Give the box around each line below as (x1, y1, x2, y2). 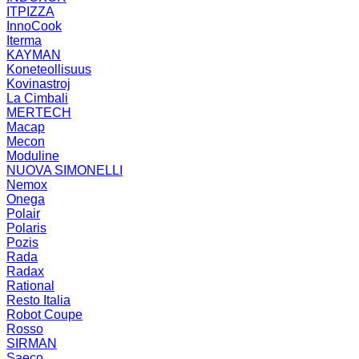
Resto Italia (6, 292, 71, 307)
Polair (6, 206, 40, 220)
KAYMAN (6, 47, 61, 62)
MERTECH (6, 105, 71, 119)
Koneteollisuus (6, 62, 91, 76)
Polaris (6, 220, 46, 235)
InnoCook (6, 18, 62, 33)
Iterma (6, 33, 42, 47)
